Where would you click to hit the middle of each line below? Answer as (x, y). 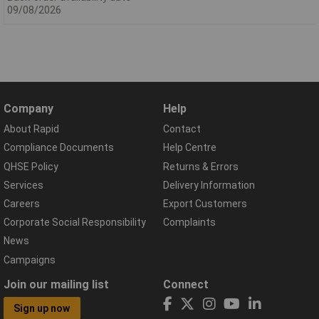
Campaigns (30, 260)
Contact (182, 129)
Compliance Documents (59, 148)
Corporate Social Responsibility (75, 223)
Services (23, 185)
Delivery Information (209, 185)
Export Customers (205, 203)
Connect (186, 284)
